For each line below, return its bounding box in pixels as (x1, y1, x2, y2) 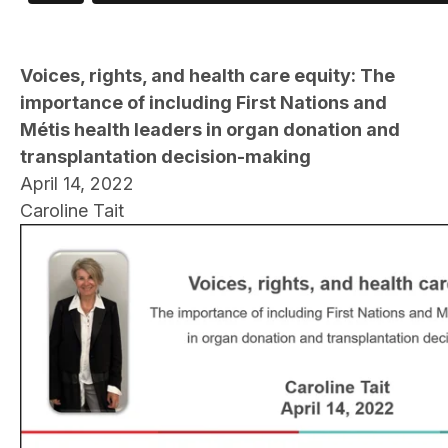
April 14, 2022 (20, 173, 134, 195)
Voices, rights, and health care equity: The (20, 65, 395, 87)
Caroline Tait (20, 200, 124, 222)
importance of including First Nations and (20, 92, 387, 114)
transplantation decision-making (20, 146, 311, 168)
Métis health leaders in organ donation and (20, 119, 400, 141)
